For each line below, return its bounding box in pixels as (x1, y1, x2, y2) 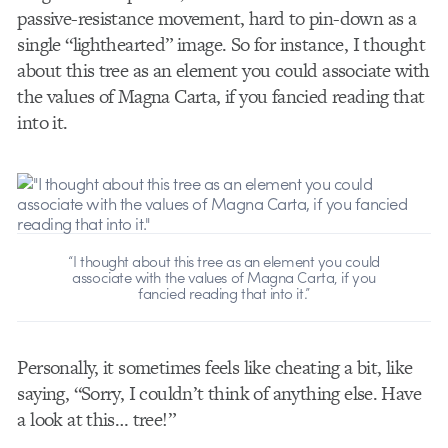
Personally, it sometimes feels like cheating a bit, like (17, 354, 413, 382)
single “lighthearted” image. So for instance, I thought (17, 30, 426, 58)
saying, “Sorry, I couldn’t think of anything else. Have (17, 380, 422, 408)
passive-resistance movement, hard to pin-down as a (17, 4, 417, 32)
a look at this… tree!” (17, 406, 176, 434)
